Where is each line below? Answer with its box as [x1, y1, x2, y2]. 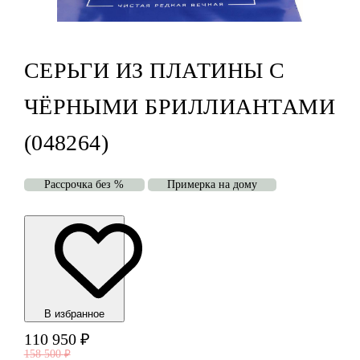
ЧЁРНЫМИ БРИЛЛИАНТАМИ [23, 94, 335, 120]
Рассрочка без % [44, 178, 125, 191]
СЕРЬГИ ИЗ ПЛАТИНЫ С [23, 58, 285, 84]
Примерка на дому [166, 178, 257, 191]
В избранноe [43, 308, 104, 321]
